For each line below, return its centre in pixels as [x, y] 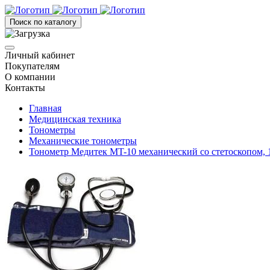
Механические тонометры [83, 141]
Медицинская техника [75, 119]
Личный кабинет [40, 55]
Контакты [25, 88]
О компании [30, 77]
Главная [45, 108]
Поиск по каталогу [43, 22]
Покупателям [32, 66]
